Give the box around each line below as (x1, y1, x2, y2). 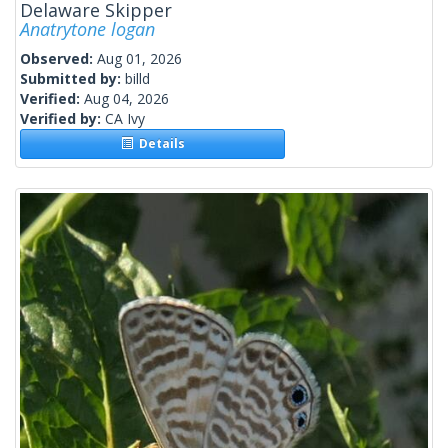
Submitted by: (20, 68, 125, 88)
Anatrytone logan (20, 16, 155, 41)
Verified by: (20, 108, 105, 128)
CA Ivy (105, 108, 145, 128)
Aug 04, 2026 (84, 88, 169, 108)
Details (132, 134, 185, 152)
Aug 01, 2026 (97, 48, 182, 68)
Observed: (20, 48, 97, 68)
